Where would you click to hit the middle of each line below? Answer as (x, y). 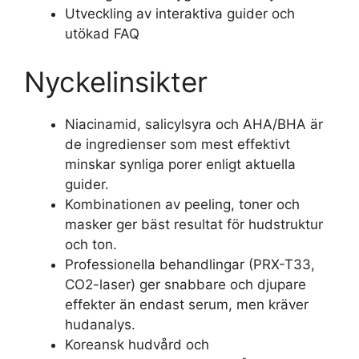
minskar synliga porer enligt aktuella (180, 164)
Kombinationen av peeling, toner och (182, 204)
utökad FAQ (102, 34)
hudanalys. (100, 324)
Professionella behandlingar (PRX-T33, (190, 264)
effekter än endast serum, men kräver (187, 304)
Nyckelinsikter (116, 81)
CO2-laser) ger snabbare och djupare (186, 284)
